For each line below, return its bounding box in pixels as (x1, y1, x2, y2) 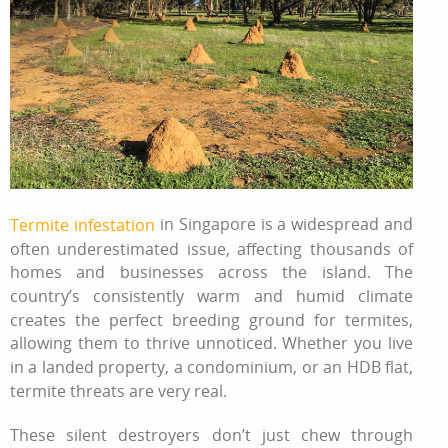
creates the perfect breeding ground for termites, (10, 308, 414, 331)
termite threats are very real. (10, 379, 227, 402)
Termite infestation (10, 213, 155, 236)
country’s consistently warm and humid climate (10, 284, 414, 307)
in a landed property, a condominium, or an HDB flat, (10, 355, 414, 378)
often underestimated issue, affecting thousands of (10, 237, 414, 260)
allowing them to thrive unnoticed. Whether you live (10, 332, 414, 355)
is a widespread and (255, 212, 414, 235)
